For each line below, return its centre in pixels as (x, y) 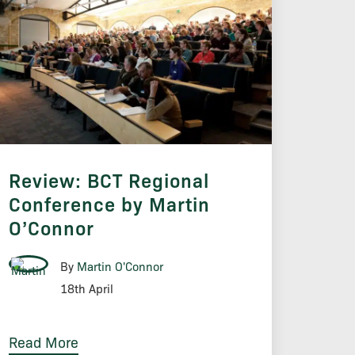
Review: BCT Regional (109, 180)
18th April (86, 289)
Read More (43, 342)
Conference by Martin (109, 204)
